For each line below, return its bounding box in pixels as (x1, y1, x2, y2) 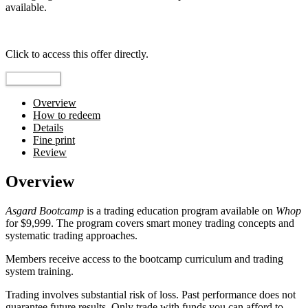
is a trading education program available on (84, 205, 276, 217)
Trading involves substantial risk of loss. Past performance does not (5, 289, 296, 301)
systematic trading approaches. (5, 230, 137, 242)
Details (33, 122, 63, 134)
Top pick (5, 25, 44, 37)
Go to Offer (11, 74, 56, 85)
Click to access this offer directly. (5, 48, 148, 60)
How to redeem (33, 109, 100, 122)
